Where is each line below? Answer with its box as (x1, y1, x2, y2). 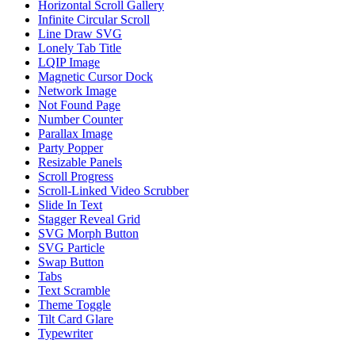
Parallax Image (38, 127, 113, 140)
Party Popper (38, 141, 103, 155)
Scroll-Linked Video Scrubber (38, 184, 189, 197)
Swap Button (38, 255, 104, 269)
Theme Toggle (38, 298, 111, 311)
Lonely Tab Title (38, 41, 121, 55)
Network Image (38, 84, 116, 97)
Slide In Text (38, 198, 102, 212)
